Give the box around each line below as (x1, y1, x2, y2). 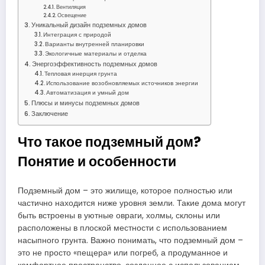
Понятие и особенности (18, 151, 176, 171)
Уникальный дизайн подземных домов (31, 20, 147, 30)
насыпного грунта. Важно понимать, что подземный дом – (18, 235, 243, 247)
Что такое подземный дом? (18, 132, 201, 151)
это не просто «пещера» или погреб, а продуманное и (18, 247, 228, 259)
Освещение (57, 11, 87, 19)
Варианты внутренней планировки (45, 40, 145, 48)
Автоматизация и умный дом (46, 88, 130, 96)
